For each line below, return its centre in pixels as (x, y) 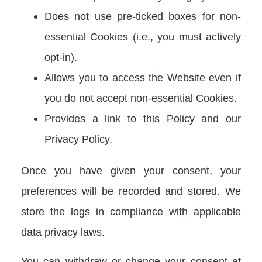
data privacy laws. (63, 232)
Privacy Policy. (78, 139)
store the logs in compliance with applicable (131, 211)
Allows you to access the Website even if (143, 78)
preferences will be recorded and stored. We (131, 191)
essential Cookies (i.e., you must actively (143, 37)
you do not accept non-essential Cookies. (141, 98)
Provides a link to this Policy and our (143, 119)
